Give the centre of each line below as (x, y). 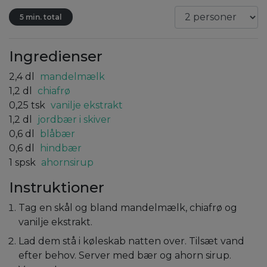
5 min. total (41, 17)
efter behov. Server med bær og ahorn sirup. (125, 255)
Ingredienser (56, 56)
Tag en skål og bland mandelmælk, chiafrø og (128, 207)
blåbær (58, 133)
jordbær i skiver (74, 119)
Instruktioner (57, 187)
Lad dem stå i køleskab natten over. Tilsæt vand (131, 241)
